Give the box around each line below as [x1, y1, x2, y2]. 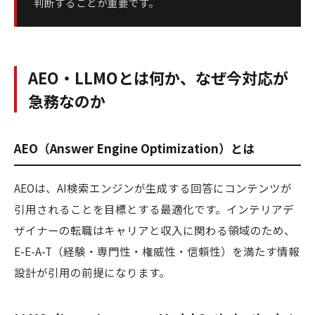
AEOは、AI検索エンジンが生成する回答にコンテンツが [14, 180, 292, 195]
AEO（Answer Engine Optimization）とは [14, 139, 255, 157]
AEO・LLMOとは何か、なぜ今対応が [28, 66, 288, 89]
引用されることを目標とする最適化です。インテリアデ [14, 201, 294, 217]
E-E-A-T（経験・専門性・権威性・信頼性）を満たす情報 [14, 243, 300, 259]
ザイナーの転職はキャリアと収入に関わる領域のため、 [14, 222, 295, 238]
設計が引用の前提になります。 [14, 264, 170, 280]
